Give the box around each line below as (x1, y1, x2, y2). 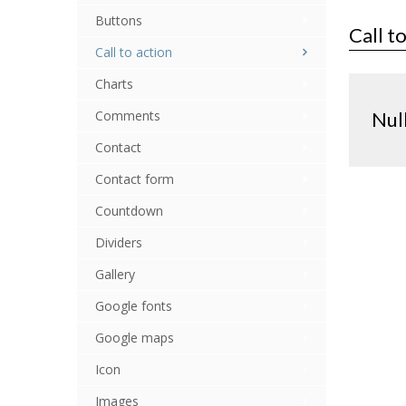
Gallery (94, 266, 135, 283)
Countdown (94, 202, 163, 219)
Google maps (94, 329, 174, 346)
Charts (94, 75, 133, 92)
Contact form (94, 170, 174, 188)
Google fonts (94, 297, 172, 314)
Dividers (94, 234, 142, 251)
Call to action (94, 43, 172, 61)
